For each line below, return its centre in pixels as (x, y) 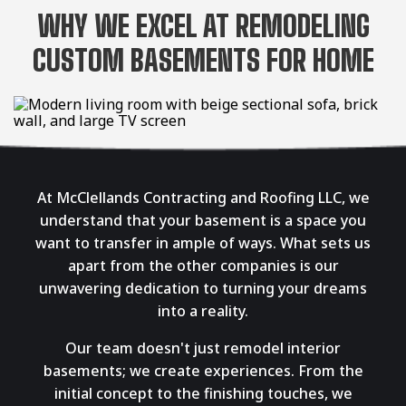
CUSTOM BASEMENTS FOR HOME (203, 60)
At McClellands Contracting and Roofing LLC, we (203, 197)
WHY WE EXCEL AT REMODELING (203, 26)
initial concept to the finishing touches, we (203, 393)
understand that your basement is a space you (203, 220)
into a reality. (203, 310)
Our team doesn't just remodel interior (203, 348)
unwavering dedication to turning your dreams (203, 288)
